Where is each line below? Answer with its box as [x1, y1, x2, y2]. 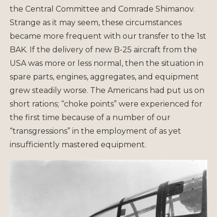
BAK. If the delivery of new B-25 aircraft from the [10, 45, 197, 54]
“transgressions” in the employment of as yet [10, 126, 181, 136]
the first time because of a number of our [10, 112, 170, 122]
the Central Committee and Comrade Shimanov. [10, 4, 195, 14]
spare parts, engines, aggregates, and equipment [10, 72, 199, 81]
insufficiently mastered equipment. [10, 139, 146, 149]
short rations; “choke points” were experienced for [10, 99, 202, 108]
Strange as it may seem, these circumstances [10, 17, 182, 27]
